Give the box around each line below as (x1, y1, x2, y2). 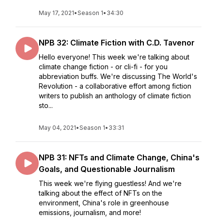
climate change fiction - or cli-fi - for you (39, 62, 168, 71)
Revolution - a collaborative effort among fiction (39, 82, 191, 90)
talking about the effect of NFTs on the (39, 189, 162, 197)
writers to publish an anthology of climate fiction (39, 92, 191, 100)
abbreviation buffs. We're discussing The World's (39, 72, 197, 80)
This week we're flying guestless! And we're (39, 179, 182, 187)
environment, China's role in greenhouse (39, 199, 169, 207)
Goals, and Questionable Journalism (39, 164, 175, 174)
